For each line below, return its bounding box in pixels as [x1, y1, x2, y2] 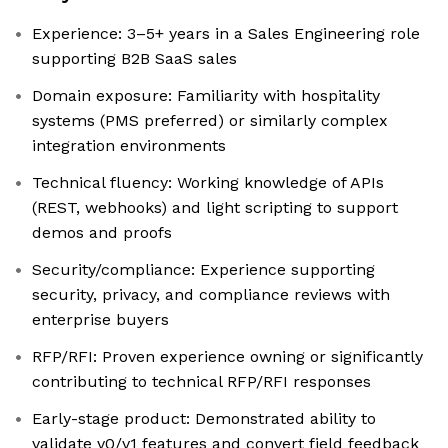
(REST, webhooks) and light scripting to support [32, 198, 398, 218]
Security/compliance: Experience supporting [32, 260, 375, 280]
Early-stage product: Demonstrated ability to [32, 409, 376, 429]
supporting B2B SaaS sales [32, 49, 237, 69]
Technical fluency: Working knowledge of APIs [32, 173, 384, 193]
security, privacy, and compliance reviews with [32, 285, 390, 305]
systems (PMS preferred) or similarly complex [32, 111, 388, 131]
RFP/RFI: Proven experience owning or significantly [32, 347, 423, 367]
